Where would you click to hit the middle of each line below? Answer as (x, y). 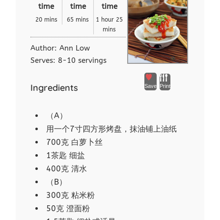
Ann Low (75, 48)
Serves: (44, 61)
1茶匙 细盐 (66, 156)
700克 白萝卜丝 (75, 142)
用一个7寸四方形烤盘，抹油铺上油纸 (112, 129)
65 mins (78, 20)
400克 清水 (67, 169)
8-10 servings (82, 61)
